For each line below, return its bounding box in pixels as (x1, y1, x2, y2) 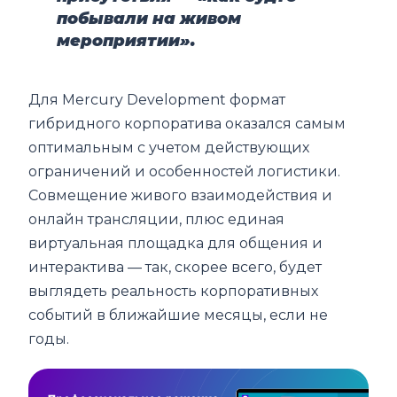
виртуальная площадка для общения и (28, 234, 323, 252)
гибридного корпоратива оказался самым (28, 114, 346, 132)
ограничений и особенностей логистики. (28, 162, 341, 180)
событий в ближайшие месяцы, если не (28, 306, 329, 323)
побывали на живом (57, 8, 242, 28)
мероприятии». (57, 30, 196, 51)
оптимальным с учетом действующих (28, 138, 310, 156)
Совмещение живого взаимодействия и (28, 186, 333, 204)
